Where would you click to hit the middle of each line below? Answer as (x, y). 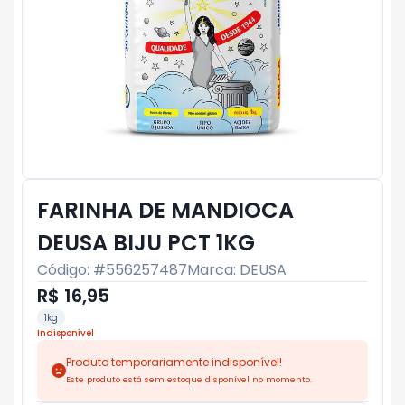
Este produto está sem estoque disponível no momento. (189, 379)
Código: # (71, 270)
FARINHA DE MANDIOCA (165, 210)
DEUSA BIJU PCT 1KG (146, 243)
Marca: (213, 270)
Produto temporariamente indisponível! (174, 362)
